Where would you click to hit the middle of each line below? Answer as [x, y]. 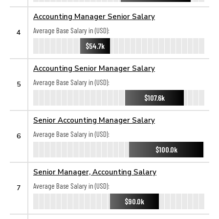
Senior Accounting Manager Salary [94, 120]
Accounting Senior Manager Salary [94, 68]
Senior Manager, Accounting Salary [95, 172]
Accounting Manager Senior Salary [94, 16]
